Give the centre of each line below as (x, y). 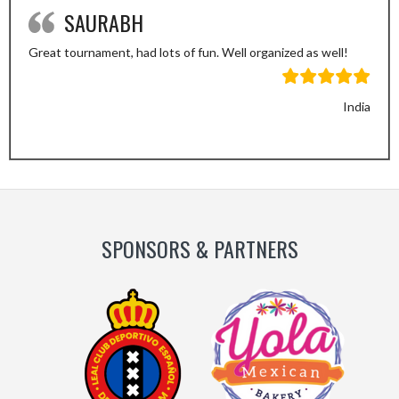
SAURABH (104, 22)
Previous (245, 135)
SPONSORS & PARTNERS (199, 248)
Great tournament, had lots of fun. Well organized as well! (188, 52)
